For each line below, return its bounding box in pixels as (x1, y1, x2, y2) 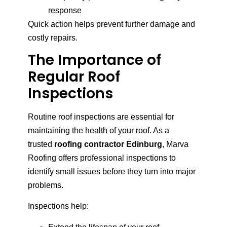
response (48, 6, 82, 15)
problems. (28, 181, 63, 190)
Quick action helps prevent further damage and (28, 19, 195, 28)
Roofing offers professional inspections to (28, 154, 176, 163)
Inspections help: (28, 202, 89, 211)
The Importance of (28, 50, 161, 70)
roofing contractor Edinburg (54, 140, 162, 149)
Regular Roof (28, 67, 120, 87)
